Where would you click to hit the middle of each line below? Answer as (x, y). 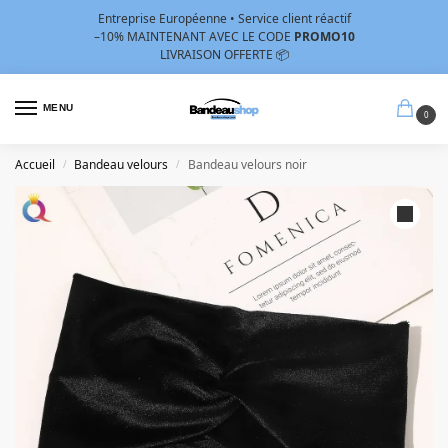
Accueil (35, 165)
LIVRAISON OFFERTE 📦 (224, 54)
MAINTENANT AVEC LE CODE (210, 36)
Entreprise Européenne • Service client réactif (224, 18)
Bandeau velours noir (247, 165)
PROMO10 (324, 36)
